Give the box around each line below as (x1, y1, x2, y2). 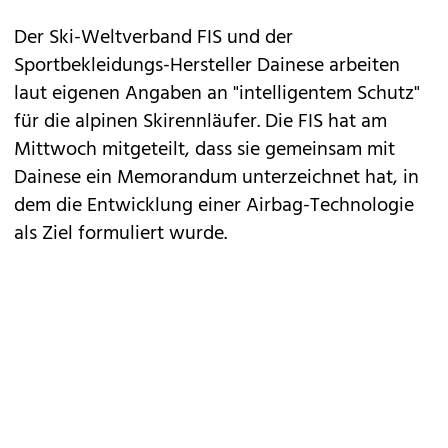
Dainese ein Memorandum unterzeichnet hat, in (14, 162, 419, 194)
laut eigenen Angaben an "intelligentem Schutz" (14, 78, 420, 110)
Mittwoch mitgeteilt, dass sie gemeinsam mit (14, 134, 395, 166)
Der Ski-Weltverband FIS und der (14, 22, 293, 54)
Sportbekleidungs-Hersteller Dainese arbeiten (14, 50, 400, 82)
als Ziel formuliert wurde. (14, 218, 227, 250)
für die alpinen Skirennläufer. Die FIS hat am (14, 106, 387, 138)
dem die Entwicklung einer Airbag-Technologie (14, 190, 414, 222)
